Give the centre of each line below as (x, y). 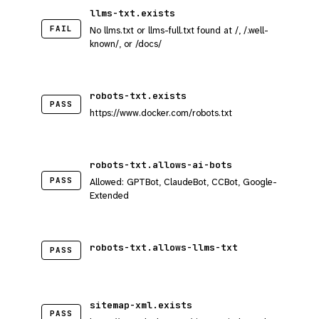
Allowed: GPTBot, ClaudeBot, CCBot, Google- (183, 182)
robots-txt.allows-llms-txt (164, 247)
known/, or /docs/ (126, 44)
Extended (109, 195)
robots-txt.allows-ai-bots (161, 165)
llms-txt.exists (132, 13)
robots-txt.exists (138, 96)
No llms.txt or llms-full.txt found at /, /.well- (179, 30)
